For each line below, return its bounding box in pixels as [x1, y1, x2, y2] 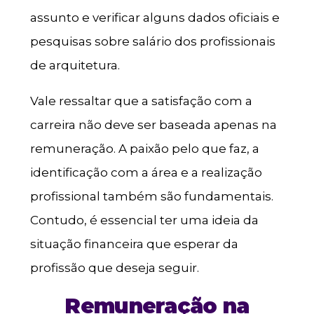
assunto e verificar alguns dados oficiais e [29, 10, 280, 25]
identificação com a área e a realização [29, 165, 262, 179]
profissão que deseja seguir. [29, 260, 199, 275]
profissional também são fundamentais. [29, 189, 273, 203]
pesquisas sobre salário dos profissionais [29, 34, 275, 48]
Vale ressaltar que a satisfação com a [29, 93, 252, 108]
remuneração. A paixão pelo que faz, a [29, 141, 259, 156]
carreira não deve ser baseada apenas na [29, 117, 277, 132]
